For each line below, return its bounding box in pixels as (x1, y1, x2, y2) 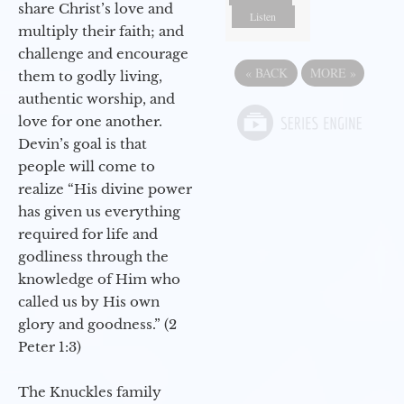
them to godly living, (18, 68, 162, 86)
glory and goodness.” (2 (18, 316, 177, 334)
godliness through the (18, 248, 169, 266)
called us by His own (18, 293, 160, 311)
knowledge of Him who (18, 271, 180, 289)
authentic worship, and (18, 90, 175, 108)
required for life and (18, 225, 158, 243)
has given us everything (18, 203, 180, 221)
